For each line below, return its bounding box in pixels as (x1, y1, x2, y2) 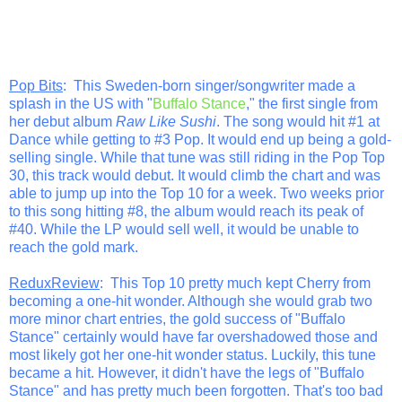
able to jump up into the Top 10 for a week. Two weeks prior (9, 185, 384, 201)
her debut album (9, 113, 116, 129)
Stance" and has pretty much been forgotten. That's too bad (9, 382, 383, 398)
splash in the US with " (9, 95, 153, 111)
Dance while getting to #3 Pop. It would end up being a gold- (9, 131, 391, 147)
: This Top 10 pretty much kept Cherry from (100, 275, 371, 291)
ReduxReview (9, 275, 100, 291)
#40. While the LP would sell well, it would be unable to (9, 221, 359, 237)
